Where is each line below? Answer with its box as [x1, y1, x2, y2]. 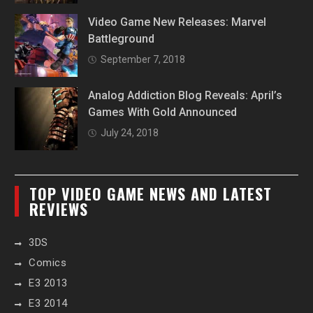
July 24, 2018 [101, 126, 159, 138]
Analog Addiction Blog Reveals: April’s [88, 88, 283, 102]
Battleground [88, 31, 155, 45]
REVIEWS [29, 197, 89, 220]
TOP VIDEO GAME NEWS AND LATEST [29, 182, 272, 205]
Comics [29, 256, 67, 269]
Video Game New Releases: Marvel [88, 15, 267, 29]
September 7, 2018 [101, 53, 186, 65]
